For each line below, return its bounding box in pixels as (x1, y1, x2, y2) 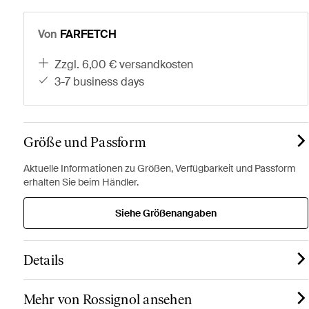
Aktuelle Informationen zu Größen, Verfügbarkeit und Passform (23, 162, 296, 175)
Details (23, 252, 64, 268)
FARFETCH (59, 27, 117, 41)
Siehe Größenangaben (114, 207, 217, 219)
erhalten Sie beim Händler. (23, 176, 139, 188)
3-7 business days (61, 74, 145, 89)
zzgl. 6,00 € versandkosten (61, 57, 194, 72)
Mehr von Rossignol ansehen (23, 291, 192, 308)
